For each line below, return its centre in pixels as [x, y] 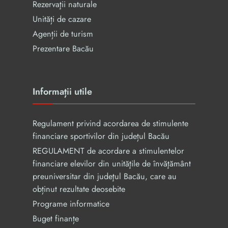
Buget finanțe [56, 219]
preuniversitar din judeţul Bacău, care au [105, 176]
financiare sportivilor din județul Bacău [101, 136]
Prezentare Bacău [63, 49]
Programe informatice [71, 204]
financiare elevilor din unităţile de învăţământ [112, 164]
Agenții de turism [63, 34]
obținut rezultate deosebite [79, 189]
